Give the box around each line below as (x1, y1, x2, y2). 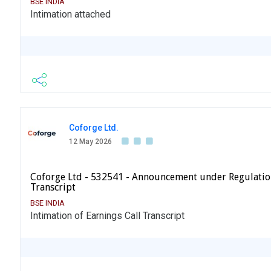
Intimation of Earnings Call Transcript (30, 210, 184, 222)
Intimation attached (30, 8, 111, 21)
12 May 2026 (69, 137, 112, 146)
